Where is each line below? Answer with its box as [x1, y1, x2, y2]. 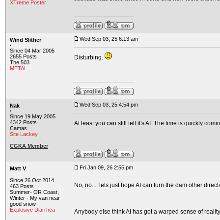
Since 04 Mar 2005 [10, 48, 55, 54]
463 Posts [10, 183, 34, 189]
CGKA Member [10, 143, 48, 149]
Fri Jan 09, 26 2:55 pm [80, 165, 133, 170]
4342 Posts [10, 119, 37, 125]
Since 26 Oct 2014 [10, 177, 54, 183]
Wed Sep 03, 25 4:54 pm [80, 102, 138, 108]
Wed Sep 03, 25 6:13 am [80, 36, 138, 42]
